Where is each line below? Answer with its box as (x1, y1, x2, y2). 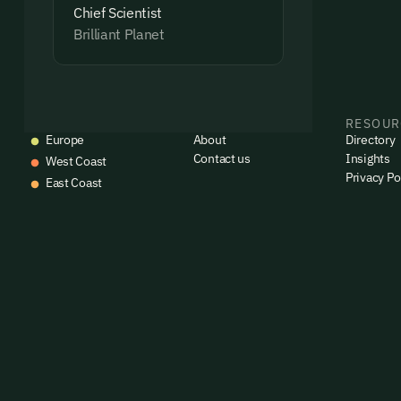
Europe (45, 132, 85, 149)
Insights (346, 150, 390, 167)
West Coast (45, 153, 107, 170)
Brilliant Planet (73, 25, 165, 44)
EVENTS (23, 115, 78, 132)
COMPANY (192, 115, 260, 132)
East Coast (45, 175, 103, 192)
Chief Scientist (73, 4, 163, 22)
